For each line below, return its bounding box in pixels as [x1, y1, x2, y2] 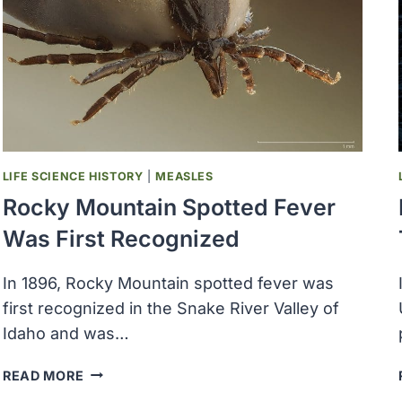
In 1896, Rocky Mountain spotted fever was [2, 273, 334, 293]
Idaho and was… [2, 323, 129, 343]
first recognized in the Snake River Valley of [2, 298, 339, 318]
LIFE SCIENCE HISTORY [2, 170, 144, 184]
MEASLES [155, 170, 214, 184]
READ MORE [2, 367, 84, 383]
